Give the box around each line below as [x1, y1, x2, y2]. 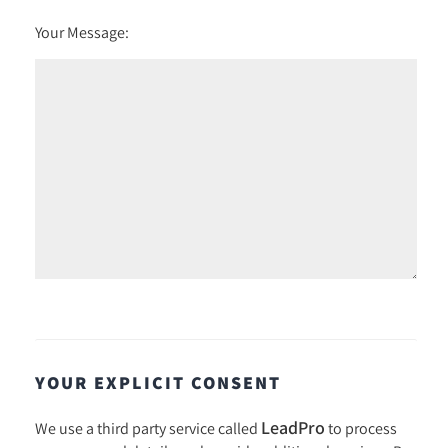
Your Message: [35, 21, 129, 42]
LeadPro [261, 415, 325, 439]
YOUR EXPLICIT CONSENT [35, 370, 281, 394]
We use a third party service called [35, 417, 261, 438]
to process [325, 417, 397, 438]
